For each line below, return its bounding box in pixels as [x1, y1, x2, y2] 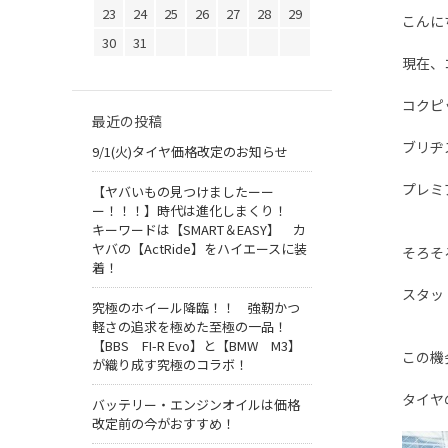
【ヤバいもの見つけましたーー [92, 182, 274, 202]
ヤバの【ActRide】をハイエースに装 [92, 239, 307, 259]
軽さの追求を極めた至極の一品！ [92, 317, 287, 337]
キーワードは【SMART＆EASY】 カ [92, 220, 306, 240]
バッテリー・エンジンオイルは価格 [92, 395, 300, 415]
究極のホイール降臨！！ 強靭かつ [92, 298, 300, 318]
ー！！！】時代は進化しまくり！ [92, 201, 300, 221]
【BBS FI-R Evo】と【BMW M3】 [92, 336, 301, 356]
